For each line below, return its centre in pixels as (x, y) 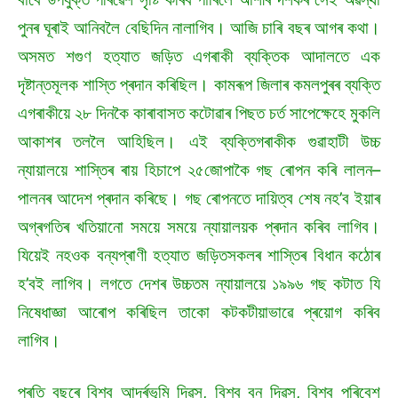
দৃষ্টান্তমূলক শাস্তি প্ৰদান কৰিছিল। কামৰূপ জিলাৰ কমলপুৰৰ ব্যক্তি (199, 85)
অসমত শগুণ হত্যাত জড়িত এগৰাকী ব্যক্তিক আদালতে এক (199, 57)
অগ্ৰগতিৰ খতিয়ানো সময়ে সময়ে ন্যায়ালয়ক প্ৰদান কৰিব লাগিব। (199, 227)
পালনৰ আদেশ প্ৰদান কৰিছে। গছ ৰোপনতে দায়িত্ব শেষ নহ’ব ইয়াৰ (199, 199)
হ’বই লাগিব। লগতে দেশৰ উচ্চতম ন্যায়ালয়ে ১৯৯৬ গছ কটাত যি (199, 284)
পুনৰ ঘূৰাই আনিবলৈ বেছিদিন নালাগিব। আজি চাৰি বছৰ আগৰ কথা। (199, 28)
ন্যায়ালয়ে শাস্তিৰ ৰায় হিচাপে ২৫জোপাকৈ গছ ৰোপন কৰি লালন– (199, 171)
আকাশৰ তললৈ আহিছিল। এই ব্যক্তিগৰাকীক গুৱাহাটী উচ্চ (199, 142)
